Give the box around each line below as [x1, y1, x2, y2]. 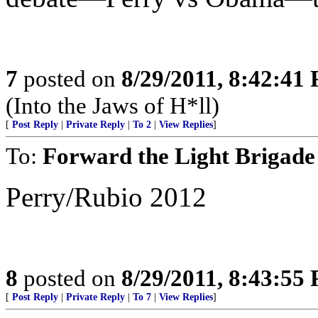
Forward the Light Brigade [43, 143, 315, 169]
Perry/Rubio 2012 [6, 182, 207, 212]
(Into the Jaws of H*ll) [6, 92, 219, 119]
